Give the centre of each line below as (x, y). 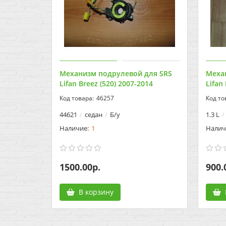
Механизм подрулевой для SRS (116, 74)
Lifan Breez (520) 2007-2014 (106, 84)
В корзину (96, 192)
